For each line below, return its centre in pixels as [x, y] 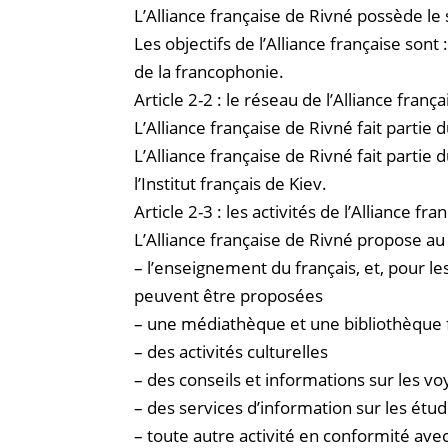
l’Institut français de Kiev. [231, 183]
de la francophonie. [209, 71]
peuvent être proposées [229, 295]
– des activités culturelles [231, 351]
